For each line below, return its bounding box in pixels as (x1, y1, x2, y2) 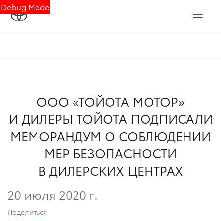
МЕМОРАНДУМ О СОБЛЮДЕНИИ (10, 127, 211, 144)
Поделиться (7, 206, 47, 217)
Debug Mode (1, 1, 49, 12)
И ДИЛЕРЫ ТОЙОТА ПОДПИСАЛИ (8, 110, 213, 127)
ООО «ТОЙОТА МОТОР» (37, 92, 184, 110)
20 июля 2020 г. (7, 185, 98, 203)
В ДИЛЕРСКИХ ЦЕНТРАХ (38, 161, 183, 179)
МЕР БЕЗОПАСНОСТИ (44, 144, 177, 161)
